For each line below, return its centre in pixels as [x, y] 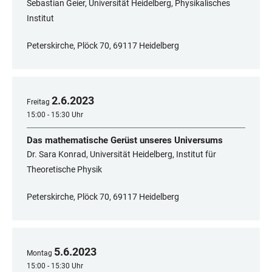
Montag [39, 253]
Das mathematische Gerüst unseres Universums [125, 141]
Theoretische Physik [64, 170]
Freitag [38, 102]
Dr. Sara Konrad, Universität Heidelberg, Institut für [121, 155]
